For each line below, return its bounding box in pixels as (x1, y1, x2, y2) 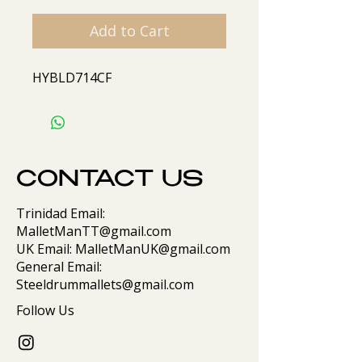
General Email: (16, 258, 102, 276)
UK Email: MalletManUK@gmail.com (16, 240, 230, 258)
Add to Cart (89, 21, 170, 40)
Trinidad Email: (16, 204, 105, 222)
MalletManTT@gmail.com (16, 222, 171, 240)
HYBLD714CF (32, 69, 112, 86)
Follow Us (16, 301, 74, 319)
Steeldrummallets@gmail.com (16, 276, 194, 293)
